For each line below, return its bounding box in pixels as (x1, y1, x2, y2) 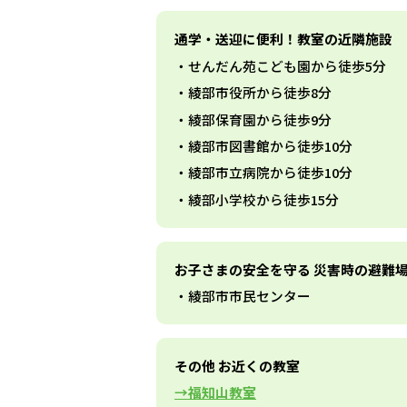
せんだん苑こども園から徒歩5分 (188, 55, 386, 75)
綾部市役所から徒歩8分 (188, 83, 332, 103)
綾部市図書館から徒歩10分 (188, 135, 352, 155)
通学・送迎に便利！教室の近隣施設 (174, 29, 392, 49)
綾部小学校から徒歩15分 (188, 189, 339, 209)
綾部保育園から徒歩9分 (188, 109, 332, 129)
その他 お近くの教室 (174, 356, 300, 376)
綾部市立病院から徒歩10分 (188, 163, 352, 183)
